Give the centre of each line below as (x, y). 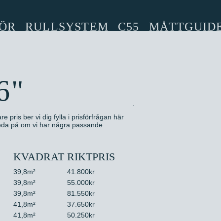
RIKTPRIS (91, 157)
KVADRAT (39, 157)
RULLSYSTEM (67, 27)
